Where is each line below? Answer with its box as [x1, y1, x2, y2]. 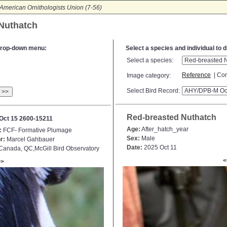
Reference [182, 71, 211, 79]
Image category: [127, 72, 171, 79]
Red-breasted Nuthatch [127, 113, 216, 122]
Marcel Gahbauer [5, 136, 55, 143]
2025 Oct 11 [142, 144, 177, 151]
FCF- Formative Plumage [2, 127, 72, 134]
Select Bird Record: [127, 87, 180, 94]
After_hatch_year [140, 126, 188, 133]
